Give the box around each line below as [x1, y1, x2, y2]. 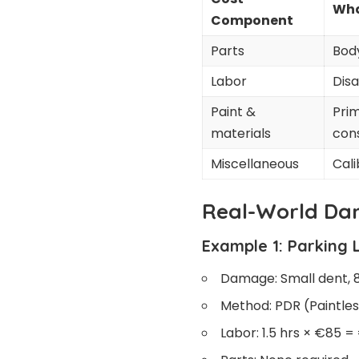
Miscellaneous [211, 155, 299, 174]
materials [211, 124, 271, 143]
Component [211, 11, 293, 30]
